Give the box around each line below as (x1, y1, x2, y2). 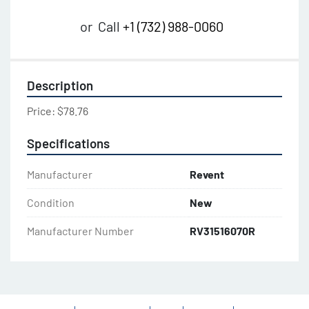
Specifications (27, 135, 110, 152)
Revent (190, 168, 224, 181)
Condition (27, 196, 74, 210)
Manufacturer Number (27, 224, 134, 238)
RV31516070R (190, 224, 255, 238)
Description (27, 77, 93, 94)
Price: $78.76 (27, 104, 88, 118)
